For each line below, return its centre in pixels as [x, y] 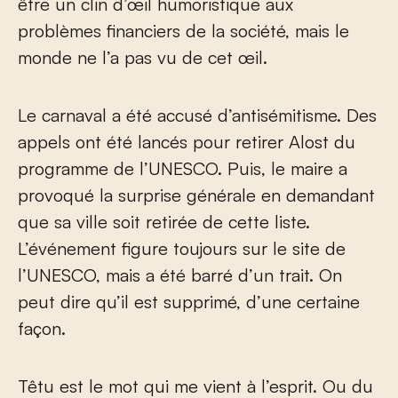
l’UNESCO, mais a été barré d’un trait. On [180, 275]
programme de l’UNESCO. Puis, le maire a [183, 169]
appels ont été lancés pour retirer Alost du [187, 142]
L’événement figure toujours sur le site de [182, 249]
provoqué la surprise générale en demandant [196, 195]
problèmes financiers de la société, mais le [183, 31]
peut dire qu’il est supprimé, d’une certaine [189, 302]
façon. [42, 329]
